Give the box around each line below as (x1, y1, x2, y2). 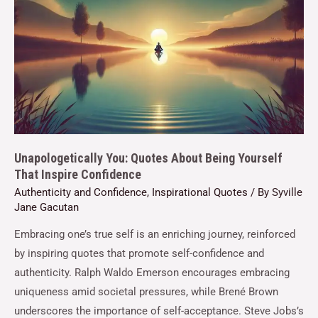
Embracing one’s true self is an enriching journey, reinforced (14, 228, 295, 241)
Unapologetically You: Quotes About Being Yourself (14, 150, 283, 165)
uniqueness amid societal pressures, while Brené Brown (14, 285, 278, 299)
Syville (272, 185, 302, 199)
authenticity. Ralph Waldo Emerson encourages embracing (14, 266, 290, 280)
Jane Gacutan (14, 200, 79, 214)
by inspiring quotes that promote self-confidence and (14, 247, 264, 261)
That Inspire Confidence (14, 166, 141, 182)
